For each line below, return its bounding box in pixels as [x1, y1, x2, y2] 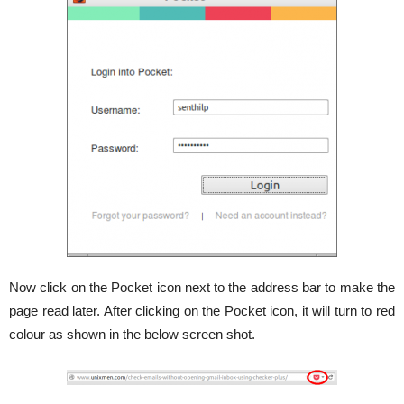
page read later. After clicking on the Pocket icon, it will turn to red [9, 303, 395, 318]
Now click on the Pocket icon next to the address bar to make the [9, 280, 395, 295]
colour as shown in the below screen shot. [9, 326, 255, 342]
